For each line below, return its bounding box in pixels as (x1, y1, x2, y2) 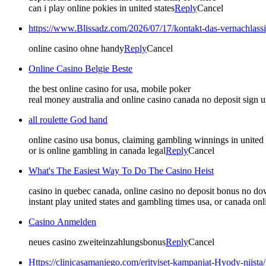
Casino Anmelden (28, 216, 96, 227)
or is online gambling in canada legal (28, 145, 166, 156)
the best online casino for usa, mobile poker (28, 83, 191, 94)
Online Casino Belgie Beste (28, 63, 132, 74)
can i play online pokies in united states (28, 2, 175, 13)
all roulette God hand (28, 114, 107, 125)
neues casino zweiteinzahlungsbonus (28, 236, 166, 247)
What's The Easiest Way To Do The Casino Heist (28, 165, 214, 176)
